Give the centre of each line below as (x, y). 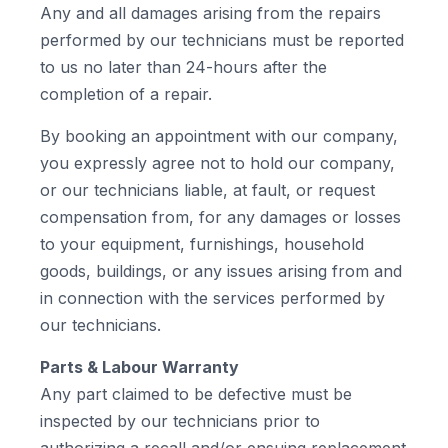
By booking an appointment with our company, (219, 136)
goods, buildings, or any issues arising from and (221, 271)
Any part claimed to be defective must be (196, 394)
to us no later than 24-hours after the (183, 67)
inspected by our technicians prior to (180, 421)
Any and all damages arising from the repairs (210, 13)
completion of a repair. (126, 94)
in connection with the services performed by (212, 298)
